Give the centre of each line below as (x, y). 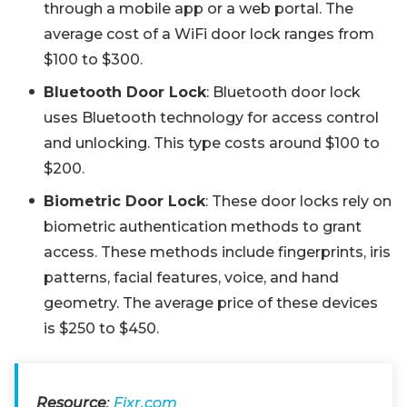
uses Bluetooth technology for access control (211, 118)
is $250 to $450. (101, 328)
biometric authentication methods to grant (203, 227)
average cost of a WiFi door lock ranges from (209, 34)
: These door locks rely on (298, 201)
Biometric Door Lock (124, 201)
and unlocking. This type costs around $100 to (212, 143)
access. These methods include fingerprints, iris (217, 252)
